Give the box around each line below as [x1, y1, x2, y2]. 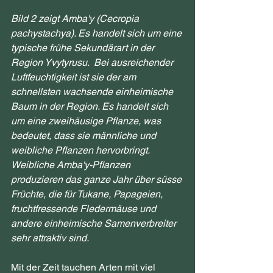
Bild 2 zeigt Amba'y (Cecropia [11, 12, 141, 24]
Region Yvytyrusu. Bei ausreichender [11, 56, 175, 68]
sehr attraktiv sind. [11, 232, 89, 244]
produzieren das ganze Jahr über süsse [11, 173, 184, 185]
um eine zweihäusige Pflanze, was [11, 115, 163, 127]
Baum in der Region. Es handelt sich [11, 100, 171, 112]
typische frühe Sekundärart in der [11, 41, 157, 54]
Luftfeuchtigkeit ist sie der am [11, 71, 138, 83]
